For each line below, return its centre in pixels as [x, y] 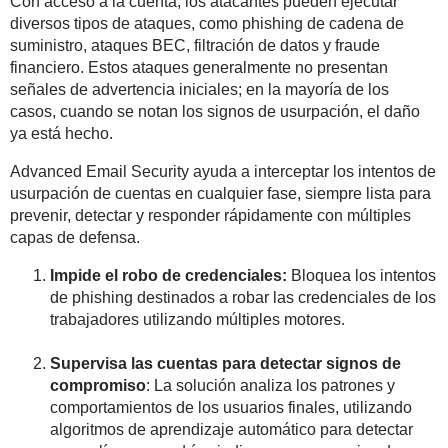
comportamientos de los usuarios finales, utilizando [231, 407]
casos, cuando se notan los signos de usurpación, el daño [215, 111]
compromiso [98, 385]
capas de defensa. [75, 237]
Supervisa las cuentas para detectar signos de [225, 363]
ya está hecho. [61, 133]
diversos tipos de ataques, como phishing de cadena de [207, 23]
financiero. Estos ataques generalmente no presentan [199, 67]
